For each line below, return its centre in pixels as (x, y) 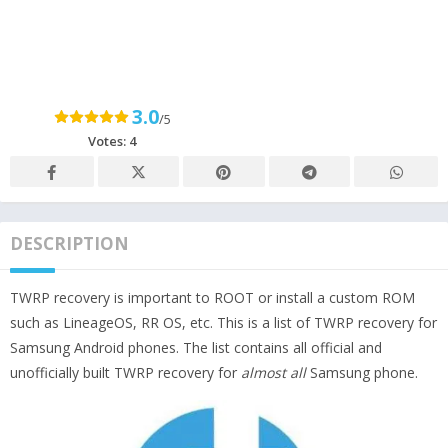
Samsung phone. (362, 372)
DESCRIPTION (69, 243)
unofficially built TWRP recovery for (125, 372)
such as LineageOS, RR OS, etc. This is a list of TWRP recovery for (223, 322)
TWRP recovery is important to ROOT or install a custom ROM (212, 297)
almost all (273, 372)
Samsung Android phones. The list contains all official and (196, 347)
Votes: (108, 140)
